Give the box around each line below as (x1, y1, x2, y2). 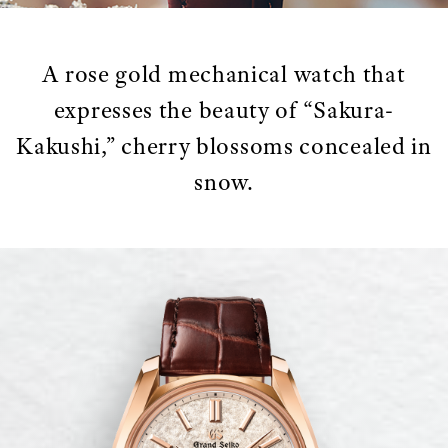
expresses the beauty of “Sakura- (53, 95, 395, 125)
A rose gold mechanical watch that (42, 59, 406, 89)
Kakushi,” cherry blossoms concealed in (16, 131, 432, 161)
